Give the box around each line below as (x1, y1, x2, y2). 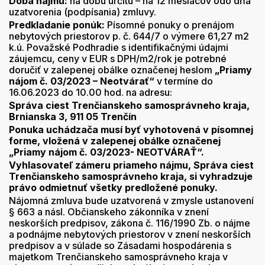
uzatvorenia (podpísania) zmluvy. (9, 6, 156, 18)
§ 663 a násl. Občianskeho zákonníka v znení (9, 206, 209, 218)
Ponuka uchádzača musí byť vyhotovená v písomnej (9, 124, 253, 135)
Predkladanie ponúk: (9, 19, 105, 31)
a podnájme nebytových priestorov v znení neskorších (9, 228, 251, 240)
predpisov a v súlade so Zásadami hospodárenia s (9, 240, 231, 251)
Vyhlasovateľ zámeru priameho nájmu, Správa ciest (9, 159, 254, 171)
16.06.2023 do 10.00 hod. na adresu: (9, 86, 172, 98)
